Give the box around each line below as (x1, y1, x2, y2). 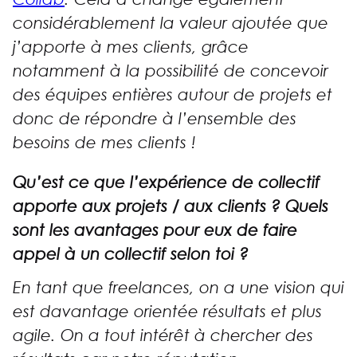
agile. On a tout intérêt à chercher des (13, 326, 313, 346)
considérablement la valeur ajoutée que (13, 14, 328, 33)
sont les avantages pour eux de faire (13, 221, 297, 241)
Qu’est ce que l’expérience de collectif (13, 173, 320, 193)
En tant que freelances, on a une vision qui (13, 278, 344, 298)
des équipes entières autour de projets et (13, 85, 332, 105)
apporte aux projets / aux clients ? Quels (13, 197, 328, 217)
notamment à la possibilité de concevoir (13, 61, 328, 81)
